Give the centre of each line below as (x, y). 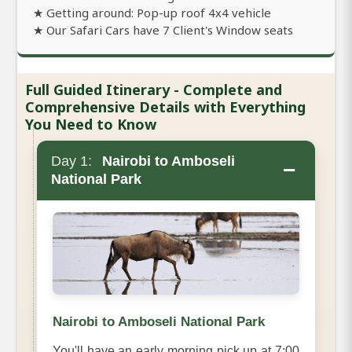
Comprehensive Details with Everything (165, 106)
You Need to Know (91, 124)
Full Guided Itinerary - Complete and (154, 89)
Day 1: (71, 161)
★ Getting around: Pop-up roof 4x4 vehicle (152, 12)
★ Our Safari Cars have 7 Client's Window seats (163, 29)
